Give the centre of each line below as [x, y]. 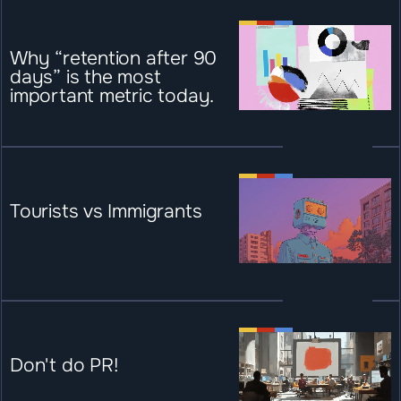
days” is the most [85, 77]
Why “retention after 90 [114, 58]
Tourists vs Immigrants [106, 212]
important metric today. [112, 96]
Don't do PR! [64, 365]
